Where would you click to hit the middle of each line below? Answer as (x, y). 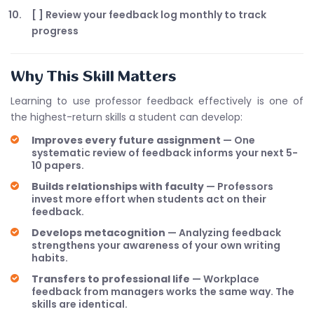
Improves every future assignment (126, 140)
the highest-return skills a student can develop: (127, 117)
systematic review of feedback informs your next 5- (165, 153)
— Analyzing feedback (223, 233)
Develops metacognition (98, 233)
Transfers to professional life (111, 279)
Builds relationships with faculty (118, 186)
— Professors (239, 186)
